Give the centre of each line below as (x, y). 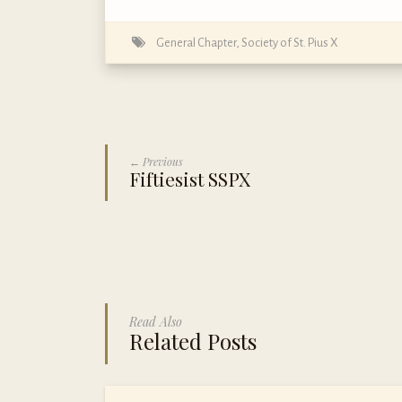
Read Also (156, 321)
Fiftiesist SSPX (190, 178)
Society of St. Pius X (290, 42)
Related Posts (193, 341)
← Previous (156, 161)
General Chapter (196, 42)
